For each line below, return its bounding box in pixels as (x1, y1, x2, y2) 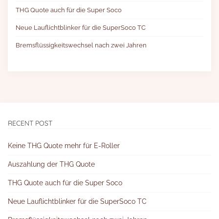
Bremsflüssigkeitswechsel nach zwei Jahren (16, 41, 147, 49)
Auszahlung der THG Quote (8, 160, 95, 169)
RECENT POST (8, 119, 52, 128)
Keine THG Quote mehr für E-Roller (8, 142, 120, 150)
